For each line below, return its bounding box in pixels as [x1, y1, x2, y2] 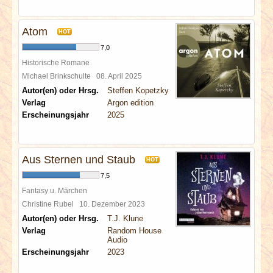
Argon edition [107, 98, 154, 107]
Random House [107, 226, 161, 235]
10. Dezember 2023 [79, 200, 149, 208]
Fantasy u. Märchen [22, 186, 87, 194]
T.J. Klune [107, 214, 143, 223]
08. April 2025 [96, 72, 146, 80]
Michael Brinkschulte [22, 72, 96, 80]
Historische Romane [22, 58, 90, 66]
